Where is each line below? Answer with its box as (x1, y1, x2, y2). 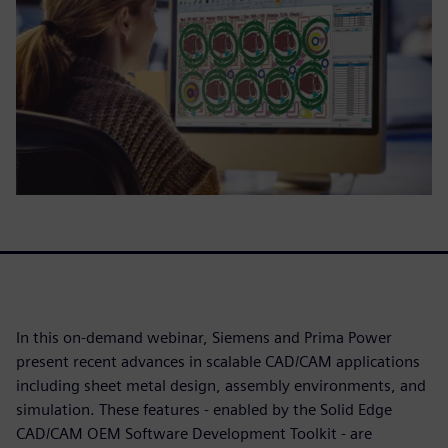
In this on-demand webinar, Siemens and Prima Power (16, 328, 392, 348)
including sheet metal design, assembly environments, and (16, 376, 426, 396)
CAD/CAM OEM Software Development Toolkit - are (16, 424, 372, 444)
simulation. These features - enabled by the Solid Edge (16, 400, 392, 420)
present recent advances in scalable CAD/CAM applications (16, 352, 420, 372)
